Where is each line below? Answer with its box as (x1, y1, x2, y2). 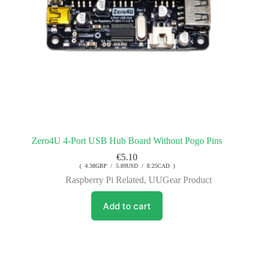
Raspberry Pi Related (65, 175, 144, 185)
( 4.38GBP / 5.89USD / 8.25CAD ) (79, 163, 175, 170)
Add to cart (103, 200, 151, 212)
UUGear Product (149, 175, 212, 185)
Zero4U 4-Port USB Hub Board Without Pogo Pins (32, 136, 223, 146)
